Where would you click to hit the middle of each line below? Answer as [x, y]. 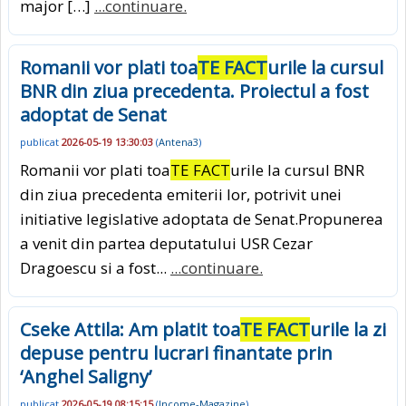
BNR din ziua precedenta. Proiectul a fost [194, 92]
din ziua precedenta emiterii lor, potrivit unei [181, 194]
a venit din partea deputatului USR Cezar [166, 243]
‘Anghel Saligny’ [86, 376]
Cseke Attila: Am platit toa [130, 329]
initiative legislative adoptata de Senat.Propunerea [202, 218]
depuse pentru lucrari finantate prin [176, 353]
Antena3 [179, 142]
